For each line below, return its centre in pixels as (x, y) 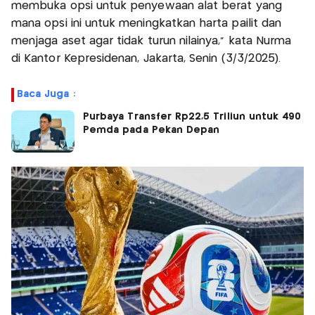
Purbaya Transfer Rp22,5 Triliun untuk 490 (192, 117)
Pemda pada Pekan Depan (152, 130)
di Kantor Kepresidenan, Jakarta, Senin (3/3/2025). (150, 59)
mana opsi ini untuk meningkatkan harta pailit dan (147, 24)
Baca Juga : (46, 95)
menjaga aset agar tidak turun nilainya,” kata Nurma (152, 41)
